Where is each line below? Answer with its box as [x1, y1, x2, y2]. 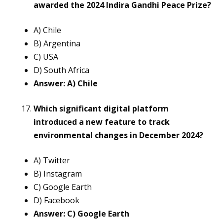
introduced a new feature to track [34, 116, 170, 128]
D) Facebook [34, 195, 79, 206]
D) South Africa [34, 65, 89, 76]
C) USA [34, 51, 58, 63]
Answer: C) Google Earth [34, 208, 129, 220]
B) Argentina [34, 38, 80, 49]
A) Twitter [34, 155, 70, 166]
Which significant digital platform [34, 103, 169, 114]
